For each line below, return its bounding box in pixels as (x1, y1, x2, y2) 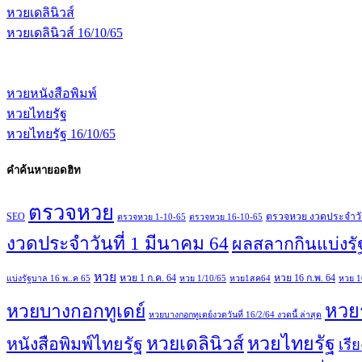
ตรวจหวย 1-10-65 (117, 213, 186, 222)
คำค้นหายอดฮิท (6, 164, 81, 177)
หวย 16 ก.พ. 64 (274, 272, 335, 284)
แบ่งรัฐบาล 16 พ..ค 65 (6, 274, 90, 284)
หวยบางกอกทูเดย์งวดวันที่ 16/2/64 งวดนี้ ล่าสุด (149, 310, 322, 320)
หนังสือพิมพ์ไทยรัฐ (6, 335, 143, 355)
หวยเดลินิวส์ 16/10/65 (6, 25, 123, 40)
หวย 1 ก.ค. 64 (120, 272, 176, 284)
